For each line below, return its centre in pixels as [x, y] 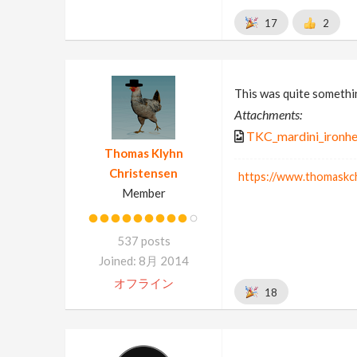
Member [143, 193]
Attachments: [268, 114]
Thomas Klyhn [143, 153]
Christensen [143, 173]
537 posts [143, 241]
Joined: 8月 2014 [143, 261]
